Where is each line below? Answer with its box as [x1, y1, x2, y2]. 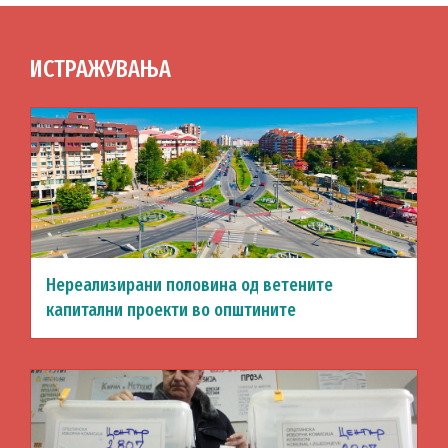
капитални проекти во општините [46, 299, 296, 321]
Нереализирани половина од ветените [46, 274, 333, 296]
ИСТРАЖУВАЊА [30, 55, 171, 83]
